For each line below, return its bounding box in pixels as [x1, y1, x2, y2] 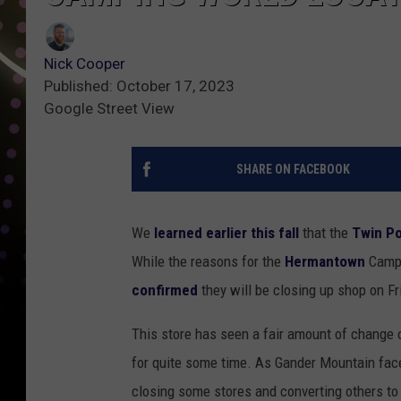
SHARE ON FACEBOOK [235, 162, 350, 177]
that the [299, 224, 352, 243]
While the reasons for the [132, 252, 285, 271]
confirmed [132, 281, 198, 300]
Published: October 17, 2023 [44, 77, 235, 96]
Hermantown [285, 252, 365, 271]
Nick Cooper [44, 55, 125, 73]
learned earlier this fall [154, 224, 299, 243]
